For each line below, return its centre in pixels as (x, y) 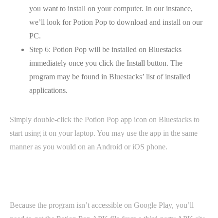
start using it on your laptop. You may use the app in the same (104, 133)
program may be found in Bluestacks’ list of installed (110, 77)
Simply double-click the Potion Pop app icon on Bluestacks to (105, 119)
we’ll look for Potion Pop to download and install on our (116, 22)
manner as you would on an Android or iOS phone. (89, 147)
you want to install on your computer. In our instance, (111, 9)
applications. (48, 90)
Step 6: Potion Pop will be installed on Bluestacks (105, 49)
